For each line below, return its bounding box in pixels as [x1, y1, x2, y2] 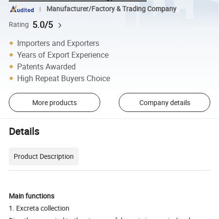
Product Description [14, 151, 74, 161]
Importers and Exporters [17, 37, 100, 48]
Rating [9, 20, 29, 29]
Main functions [9, 191, 55, 200]
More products [32, 97, 77, 107]
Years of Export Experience [17, 49, 109, 60]
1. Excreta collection [9, 203, 70, 213]
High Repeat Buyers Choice [17, 72, 110, 84]
